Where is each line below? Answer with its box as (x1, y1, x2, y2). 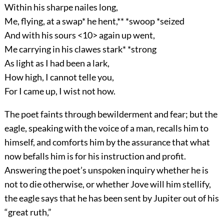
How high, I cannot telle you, (4, 71, 114, 83)
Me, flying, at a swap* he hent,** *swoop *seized (4, 15, 184, 27)
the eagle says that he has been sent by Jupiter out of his (4, 192, 219, 204)
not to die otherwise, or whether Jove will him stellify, (4, 178, 211, 190)
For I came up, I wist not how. (4, 85, 115, 97)
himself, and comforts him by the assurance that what (4, 136, 210, 148)
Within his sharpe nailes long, (4, 1, 118, 13)
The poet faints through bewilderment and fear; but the (4, 108, 217, 120)
